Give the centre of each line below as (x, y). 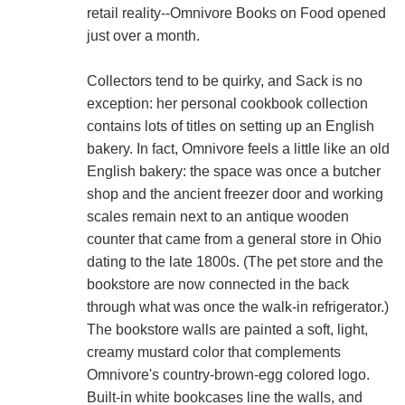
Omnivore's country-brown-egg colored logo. (228, 374)
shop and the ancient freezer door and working (235, 193)
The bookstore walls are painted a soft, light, (227, 329)
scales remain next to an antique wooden (217, 216)
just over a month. (143, 35)
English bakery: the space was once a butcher (233, 171)
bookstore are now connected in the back (217, 284)
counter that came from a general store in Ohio (234, 239)
